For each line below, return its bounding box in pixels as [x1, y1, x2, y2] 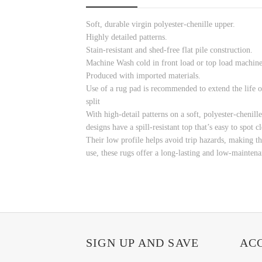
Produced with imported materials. [86, 71, 201, 81]
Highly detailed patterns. [86, 33, 167, 42]
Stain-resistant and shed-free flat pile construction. [86, 46, 253, 55]
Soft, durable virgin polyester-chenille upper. [86, 20, 235, 29]
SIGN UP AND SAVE [86, 236, 199, 249]
